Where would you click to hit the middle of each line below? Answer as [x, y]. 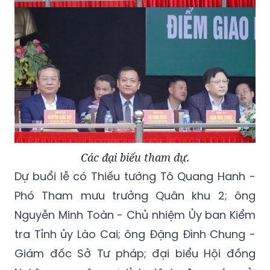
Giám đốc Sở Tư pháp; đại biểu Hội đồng [135, 253]
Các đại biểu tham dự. [135, 157]
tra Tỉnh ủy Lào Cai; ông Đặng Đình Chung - [135, 234]
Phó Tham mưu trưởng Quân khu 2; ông [135, 195]
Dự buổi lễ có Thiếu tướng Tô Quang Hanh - [135, 176]
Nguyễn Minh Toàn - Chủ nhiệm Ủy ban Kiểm [135, 215]
